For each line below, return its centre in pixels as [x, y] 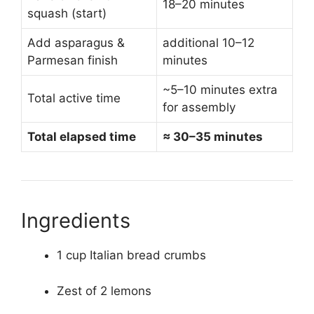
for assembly [199, 108]
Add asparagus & [76, 43]
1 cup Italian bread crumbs [131, 255]
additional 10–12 [209, 43]
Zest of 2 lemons [104, 291]
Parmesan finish [73, 61]
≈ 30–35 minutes [213, 137]
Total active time [74, 98]
